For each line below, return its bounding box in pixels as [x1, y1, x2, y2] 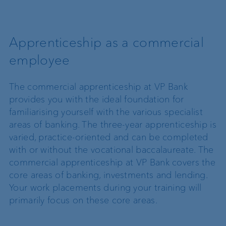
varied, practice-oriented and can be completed [9, 131, 208, 143]
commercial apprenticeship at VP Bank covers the [9, 156, 216, 168]
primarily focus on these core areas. [9, 194, 157, 206]
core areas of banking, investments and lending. [9, 169, 208, 181]
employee [9, 52, 70, 69]
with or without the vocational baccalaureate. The [9, 144, 214, 155]
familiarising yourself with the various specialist [9, 106, 203, 118]
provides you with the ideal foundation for [9, 93, 184, 105]
